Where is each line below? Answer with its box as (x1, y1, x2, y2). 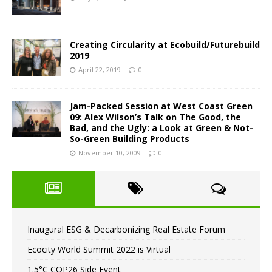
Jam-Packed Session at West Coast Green (70, 100, 253, 112)
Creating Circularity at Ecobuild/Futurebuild (70, 39, 260, 51)
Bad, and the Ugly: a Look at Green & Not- (70, 122, 253, 134)
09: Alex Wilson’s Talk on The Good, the (70, 111, 241, 123)
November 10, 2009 (78, 148, 141, 158)
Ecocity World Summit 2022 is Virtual (27, 243, 171, 256)
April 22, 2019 (78, 65, 121, 75)
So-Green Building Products (70, 133, 189, 145)
